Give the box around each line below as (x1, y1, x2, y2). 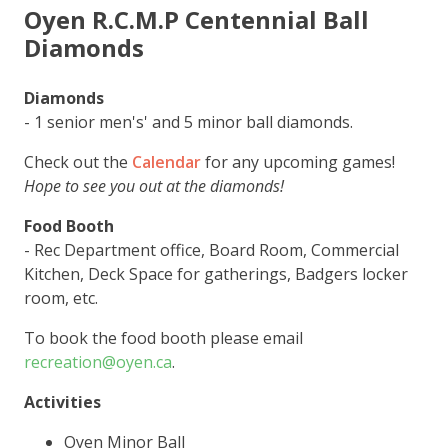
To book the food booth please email (24, 327, 303, 349)
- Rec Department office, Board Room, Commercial (24, 239, 399, 261)
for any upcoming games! (201, 151, 395, 173)
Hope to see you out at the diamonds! (24, 175, 284, 197)
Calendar (132, 151, 201, 173)
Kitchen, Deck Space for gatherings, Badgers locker (24, 263, 408, 285)
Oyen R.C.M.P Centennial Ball (24, 3, 369, 36)
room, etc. (24, 287, 98, 309)
